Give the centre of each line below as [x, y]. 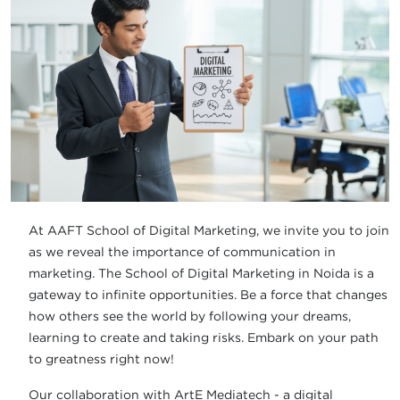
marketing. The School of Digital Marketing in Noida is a [201, 272]
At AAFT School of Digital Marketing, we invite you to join [209, 229]
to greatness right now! [101, 358]
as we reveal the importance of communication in [182, 251]
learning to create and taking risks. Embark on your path [204, 337]
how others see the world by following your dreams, [190, 315]
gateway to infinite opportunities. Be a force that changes [208, 294]
